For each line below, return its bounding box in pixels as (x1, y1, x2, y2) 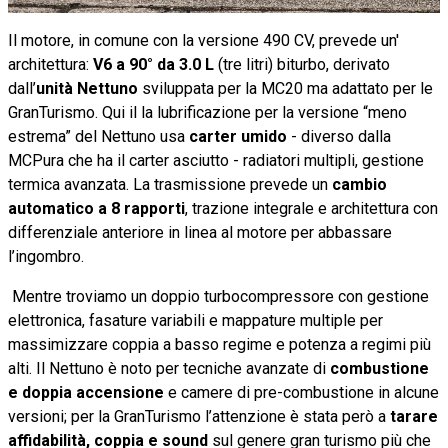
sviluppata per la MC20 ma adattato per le (138, 78, 433, 98)
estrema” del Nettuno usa (8, 126, 189, 146)
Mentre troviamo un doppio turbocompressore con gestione (8, 286, 429, 306)
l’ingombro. (8, 246, 84, 266)
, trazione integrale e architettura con (185, 198, 438, 218)
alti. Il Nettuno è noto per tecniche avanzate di (8, 358, 330, 378)
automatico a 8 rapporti (8, 198, 185, 218)
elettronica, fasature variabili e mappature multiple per (8, 310, 383, 330)
